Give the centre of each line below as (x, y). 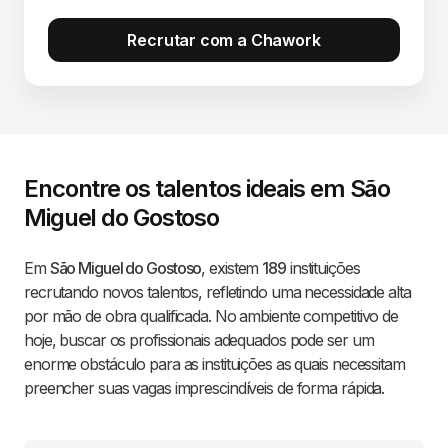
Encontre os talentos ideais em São (207, 188)
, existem (232, 268)
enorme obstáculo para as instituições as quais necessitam (214, 364)
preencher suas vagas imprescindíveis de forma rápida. (204, 388)
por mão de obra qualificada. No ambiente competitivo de (211, 316)
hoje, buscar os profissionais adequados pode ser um (199, 340)
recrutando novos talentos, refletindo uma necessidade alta (217, 292)
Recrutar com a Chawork (224, 40)
